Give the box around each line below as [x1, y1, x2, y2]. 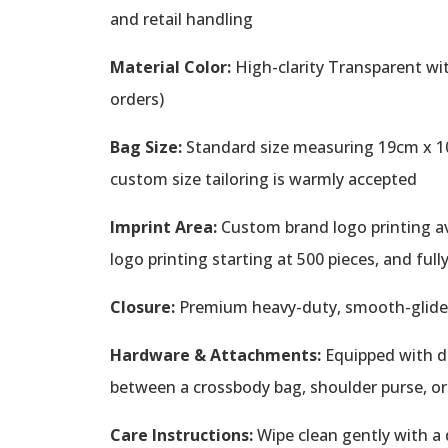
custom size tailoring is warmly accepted [110, 167, 417, 190]
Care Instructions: [110, 423, 253, 446]
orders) [110, 87, 164, 110]
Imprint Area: [110, 215, 217, 238]
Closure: [110, 295, 175, 318]
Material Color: [110, 55, 231, 78]
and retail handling [110, 7, 253, 30]
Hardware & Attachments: [110, 343, 321, 366]
